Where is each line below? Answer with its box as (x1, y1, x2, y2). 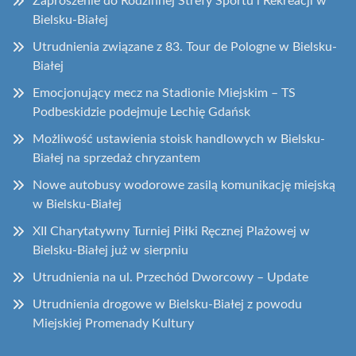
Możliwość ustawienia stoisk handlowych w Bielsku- (33, 132, 325, 145)
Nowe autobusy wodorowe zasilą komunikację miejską (33, 178, 335, 192)
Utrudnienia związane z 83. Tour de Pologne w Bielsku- (33, 40, 337, 53)
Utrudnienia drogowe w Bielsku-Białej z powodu (33, 297, 302, 311)
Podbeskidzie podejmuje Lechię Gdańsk (33, 105, 250, 118)
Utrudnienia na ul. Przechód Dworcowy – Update (33, 270, 308, 284)
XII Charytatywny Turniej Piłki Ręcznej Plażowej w (33, 224, 310, 238)
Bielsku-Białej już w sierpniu (33, 243, 188, 257)
